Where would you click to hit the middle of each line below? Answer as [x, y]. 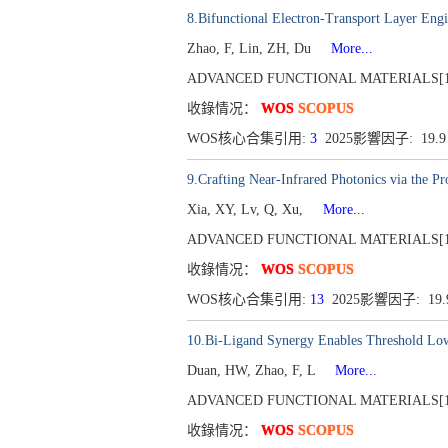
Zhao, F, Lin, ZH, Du [251, 48]
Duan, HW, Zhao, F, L [253, 370]
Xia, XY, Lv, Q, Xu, [247, 209]
